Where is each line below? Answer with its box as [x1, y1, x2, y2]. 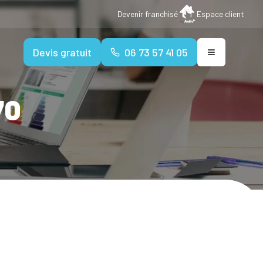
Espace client [197, 9, 244, 19]
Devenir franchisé [117, 9, 178, 19]
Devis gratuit [33, 46, 92, 59]
